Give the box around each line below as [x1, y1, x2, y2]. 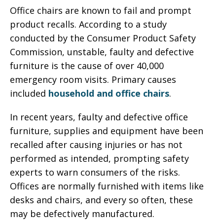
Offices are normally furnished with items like [10, 180, 204, 192]
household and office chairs [48, 87, 169, 99]
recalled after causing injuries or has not [10, 139, 183, 150]
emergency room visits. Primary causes [10, 74, 176, 85]
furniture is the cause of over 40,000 [10, 60, 164, 72]
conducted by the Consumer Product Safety [10, 32, 196, 44]
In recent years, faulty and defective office [10, 111, 188, 123]
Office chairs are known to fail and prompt [10, 4, 191, 16]
